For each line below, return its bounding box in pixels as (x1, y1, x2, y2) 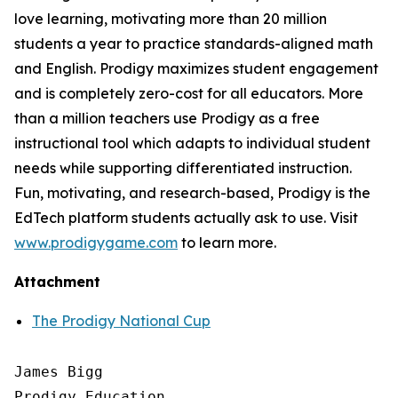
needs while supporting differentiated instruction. (14, 159, 352, 177)
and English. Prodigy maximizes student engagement (14, 60, 378, 77)
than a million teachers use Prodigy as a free (14, 109, 320, 127)
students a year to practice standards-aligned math (14, 35, 373, 52)
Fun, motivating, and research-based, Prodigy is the (14, 184, 370, 202)
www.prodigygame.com (14, 234, 178, 251)
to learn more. (178, 234, 276, 251)
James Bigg (14, 363, 103, 380)
